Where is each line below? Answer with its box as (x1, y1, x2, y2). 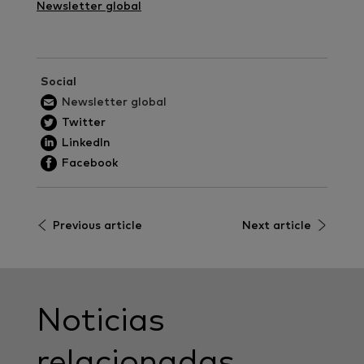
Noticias (37, 304, 165, 337)
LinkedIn (62, 136, 110, 149)
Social (41, 76, 76, 88)
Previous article (53, 219, 142, 232)
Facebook (62, 157, 118, 169)
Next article (242, 219, 311, 232)
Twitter (62, 116, 106, 128)
